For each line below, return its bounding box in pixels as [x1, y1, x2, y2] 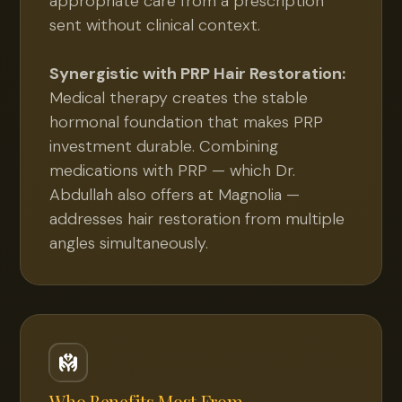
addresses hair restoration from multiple [49, 208, 345, 230]
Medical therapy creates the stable [49, 87, 309, 109]
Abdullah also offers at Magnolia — [49, 184, 301, 205]
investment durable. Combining [49, 135, 279, 157]
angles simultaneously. [49, 232, 209, 254]
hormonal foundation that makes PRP [49, 111, 324, 133]
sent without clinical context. [49, 14, 261, 36]
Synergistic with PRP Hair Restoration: [49, 63, 346, 84]
